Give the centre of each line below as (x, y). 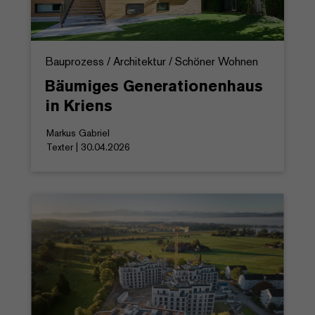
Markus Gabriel (78, 133)
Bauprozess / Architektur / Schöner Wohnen (152, 62)
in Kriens (79, 106)
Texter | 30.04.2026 (88, 147)
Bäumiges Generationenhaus (154, 86)
